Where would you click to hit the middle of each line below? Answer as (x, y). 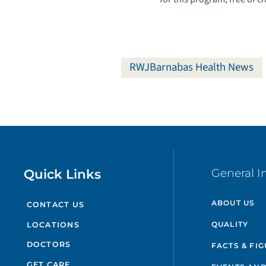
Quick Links (63, 174)
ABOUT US (233, 203)
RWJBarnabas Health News (192, 68)
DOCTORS (49, 245)
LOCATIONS (53, 224)
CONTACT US (56, 204)
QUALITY (230, 224)
